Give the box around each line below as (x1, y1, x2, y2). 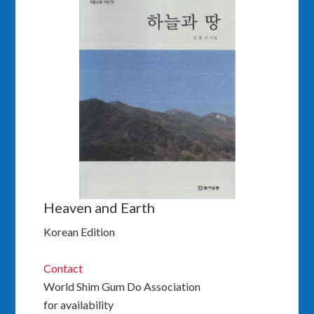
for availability (43, 297, 114, 311)
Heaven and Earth (43, 198, 156, 216)
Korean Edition (43, 224, 116, 238)
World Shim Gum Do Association (43, 279, 201, 293)
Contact (43, 261, 83, 275)
